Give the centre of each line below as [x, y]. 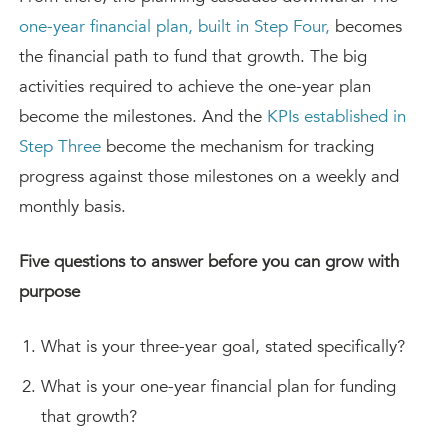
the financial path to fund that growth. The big [193, 56]
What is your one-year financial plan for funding [219, 386]
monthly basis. [72, 206]
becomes [366, 26]
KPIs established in [336, 116]
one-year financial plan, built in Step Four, [174, 26]
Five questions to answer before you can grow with [209, 261]
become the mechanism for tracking [237, 146]
